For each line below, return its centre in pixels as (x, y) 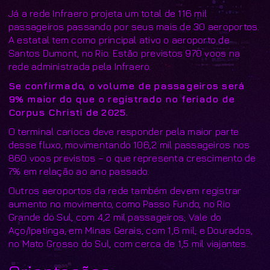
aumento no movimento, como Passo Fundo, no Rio (120, 203)
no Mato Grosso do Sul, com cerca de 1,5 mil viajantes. (128, 243)
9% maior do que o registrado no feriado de (122, 99)
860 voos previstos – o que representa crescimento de (132, 158)
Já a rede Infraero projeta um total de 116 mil (108, 13)
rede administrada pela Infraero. (80, 66)
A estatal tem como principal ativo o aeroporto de (119, 39)
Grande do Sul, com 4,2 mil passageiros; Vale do (115, 217)
